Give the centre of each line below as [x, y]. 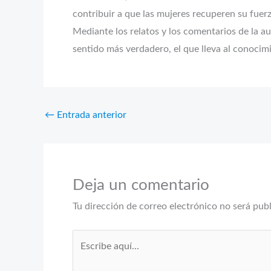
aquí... [85, 255]
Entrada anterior [90, 115]
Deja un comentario [141, 185]
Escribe [87, 237]
